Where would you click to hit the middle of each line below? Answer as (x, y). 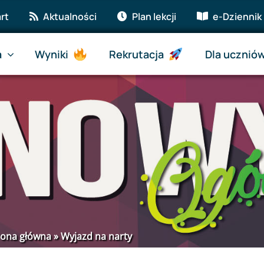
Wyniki (51, 54)
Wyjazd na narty (96, 236)
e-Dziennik (237, 16)
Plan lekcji (154, 16)
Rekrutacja (137, 54)
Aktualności (70, 16)
